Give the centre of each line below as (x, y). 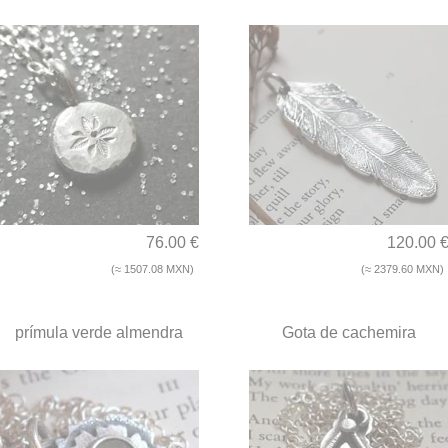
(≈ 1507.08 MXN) (152, 269)
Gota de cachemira (349, 333)
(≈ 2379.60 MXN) (402, 269)
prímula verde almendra (99, 333)
